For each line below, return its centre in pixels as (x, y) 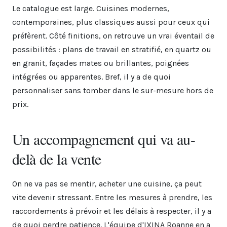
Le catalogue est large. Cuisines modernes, (91, 8)
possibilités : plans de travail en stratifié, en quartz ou (112, 49)
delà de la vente (57, 158)
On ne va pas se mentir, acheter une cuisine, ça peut (107, 183)
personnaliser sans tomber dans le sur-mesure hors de (113, 90)
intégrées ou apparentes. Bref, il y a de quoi (91, 77)
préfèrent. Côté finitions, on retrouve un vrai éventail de (113, 35)
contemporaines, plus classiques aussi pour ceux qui (111, 22)
